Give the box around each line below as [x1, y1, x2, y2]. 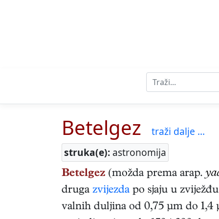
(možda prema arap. [106, 168, 205, 180]
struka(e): [64, 146, 110, 159]
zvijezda [92, 185, 130, 197]
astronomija [110, 146, 166, 159]
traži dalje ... [152, 125, 205, 138]
